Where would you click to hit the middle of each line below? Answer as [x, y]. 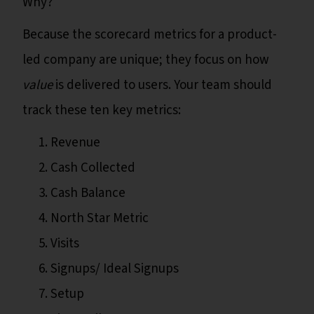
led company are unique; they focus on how [146, 60]
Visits [65, 244]
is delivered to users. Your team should [162, 86]
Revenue [75, 143]
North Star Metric [100, 219]
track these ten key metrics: [102, 111]
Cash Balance [88, 193]
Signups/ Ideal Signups [115, 269]
